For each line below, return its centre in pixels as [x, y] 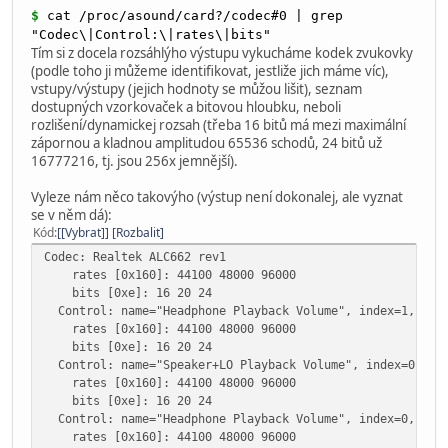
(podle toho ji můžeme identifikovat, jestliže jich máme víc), [210, 70]
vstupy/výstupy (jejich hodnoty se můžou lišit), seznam [196, 88]
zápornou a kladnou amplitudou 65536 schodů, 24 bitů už [206, 142]
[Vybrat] [83, 232]
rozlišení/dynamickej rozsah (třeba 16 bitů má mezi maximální [218, 124]
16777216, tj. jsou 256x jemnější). [134, 160]
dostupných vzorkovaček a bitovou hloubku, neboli [186, 106]
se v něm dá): [71, 214]
